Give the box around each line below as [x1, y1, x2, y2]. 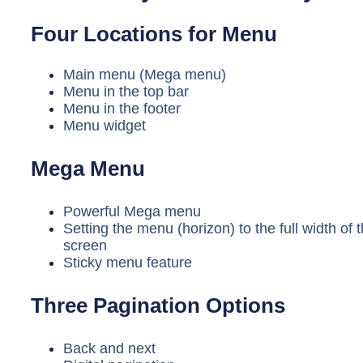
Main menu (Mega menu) [63, 66, 226, 83]
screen [63, 237, 107, 254]
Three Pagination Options [31, 293, 285, 318]
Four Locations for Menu [31, 21, 277, 46]
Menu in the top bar [63, 83, 189, 100]
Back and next [63, 340, 156, 357]
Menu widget [63, 117, 146, 134]
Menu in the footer [63, 100, 181, 117]
